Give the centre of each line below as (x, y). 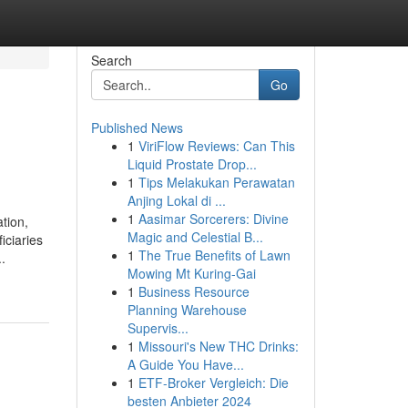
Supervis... (158, 328)
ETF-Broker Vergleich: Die (213, 382)
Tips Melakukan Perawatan (216, 182)
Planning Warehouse (187, 310)
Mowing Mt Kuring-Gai (191, 273)
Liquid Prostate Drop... (192, 164)
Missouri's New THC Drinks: (218, 346)
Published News (137, 127)
